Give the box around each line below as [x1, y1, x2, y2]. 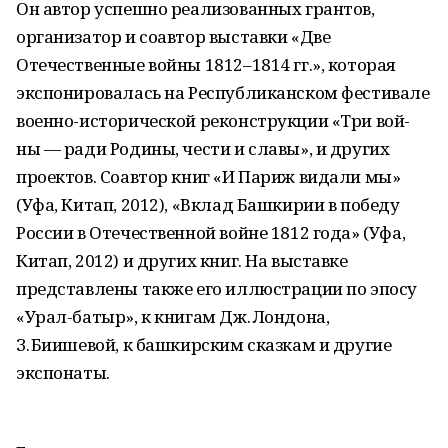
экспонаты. [16, 361, 110, 384]
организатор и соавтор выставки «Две [16, 25, 331, 48]
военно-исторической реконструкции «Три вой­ [16, 109, 411, 132]
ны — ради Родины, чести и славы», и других [16, 137, 390, 160]
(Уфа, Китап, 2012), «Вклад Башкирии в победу [16, 193, 400, 216]
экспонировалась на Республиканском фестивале [16, 81, 430, 104]
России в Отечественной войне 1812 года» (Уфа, [16, 221, 406, 244]
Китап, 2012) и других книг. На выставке [16, 249, 348, 272]
